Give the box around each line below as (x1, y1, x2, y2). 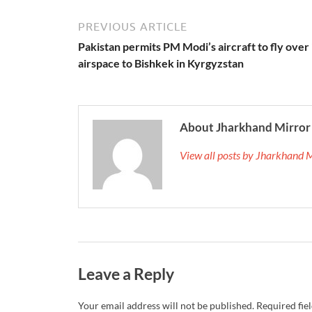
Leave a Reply (78, 263, 174, 283)
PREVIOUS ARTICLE (78, 19, 187, 33)
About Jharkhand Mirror (180, 119, 311, 134)
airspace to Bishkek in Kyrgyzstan (78, 56, 244, 70)
